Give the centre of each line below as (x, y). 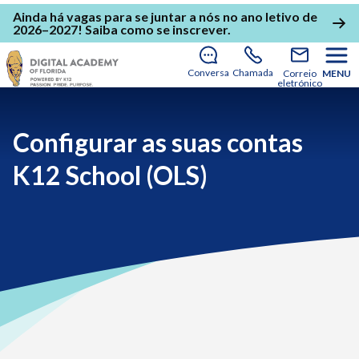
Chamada (253, 73)
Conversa (208, 73)
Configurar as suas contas (158, 142)
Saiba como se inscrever (156, 29)
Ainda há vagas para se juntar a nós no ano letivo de (165, 16)
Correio (300, 73)
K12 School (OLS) (110, 175)
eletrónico (300, 83)
